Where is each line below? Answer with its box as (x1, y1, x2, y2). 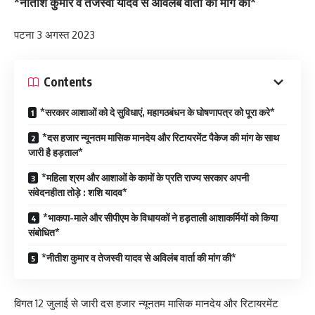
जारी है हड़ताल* (28, 146, 83, 158)
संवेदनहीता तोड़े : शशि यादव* (28, 186, 127, 198)
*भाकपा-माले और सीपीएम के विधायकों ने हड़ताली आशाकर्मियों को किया (43, 211, 278, 224)
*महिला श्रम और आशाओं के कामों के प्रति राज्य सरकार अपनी (41, 171, 249, 184)
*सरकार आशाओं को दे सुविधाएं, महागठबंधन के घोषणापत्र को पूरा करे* (40, 105, 275, 118)
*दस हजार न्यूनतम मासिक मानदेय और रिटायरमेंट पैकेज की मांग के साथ (42, 131, 279, 143)
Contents (44, 74, 92, 90)
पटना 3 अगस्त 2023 (14, 28, 95, 42)
